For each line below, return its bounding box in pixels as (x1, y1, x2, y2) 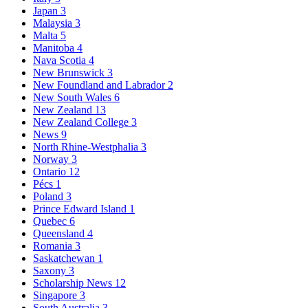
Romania (33, 240, 75, 252)
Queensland (33, 228, 87, 240)
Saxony (33, 265, 69, 277)
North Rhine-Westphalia (33, 141, 141, 153)
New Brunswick (33, 67, 107, 79)
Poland (33, 190, 66, 203)
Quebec (33, 215, 69, 228)
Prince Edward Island (33, 203, 129, 215)
